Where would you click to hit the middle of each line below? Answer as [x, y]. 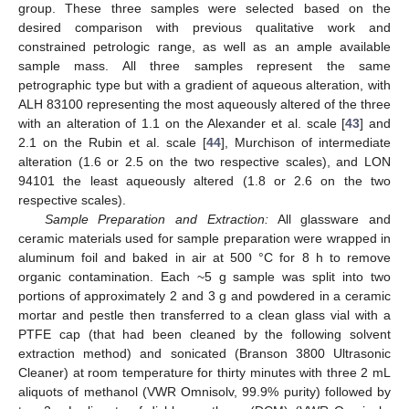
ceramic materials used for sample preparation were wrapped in [204, 239]
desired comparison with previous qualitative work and [204, 28]
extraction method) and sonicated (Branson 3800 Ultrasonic [204, 354]
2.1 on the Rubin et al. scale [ [112, 143]
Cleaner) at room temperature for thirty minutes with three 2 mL [204, 373]
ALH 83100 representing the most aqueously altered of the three [204, 105]
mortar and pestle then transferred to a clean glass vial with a [204, 315]
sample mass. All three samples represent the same [204, 66]
